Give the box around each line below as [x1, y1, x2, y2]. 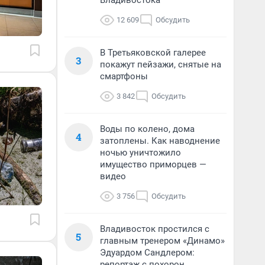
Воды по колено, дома [100, 124, 195, 134]
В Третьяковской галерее [100, 47, 206, 58]
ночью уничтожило [100, 147, 181, 158]
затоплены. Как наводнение [100, 135, 220, 146]
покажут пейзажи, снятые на [100, 59, 221, 70]
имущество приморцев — [100, 159, 206, 170]
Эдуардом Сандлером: [100, 247, 195, 258]
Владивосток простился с [100, 224, 209, 234]
